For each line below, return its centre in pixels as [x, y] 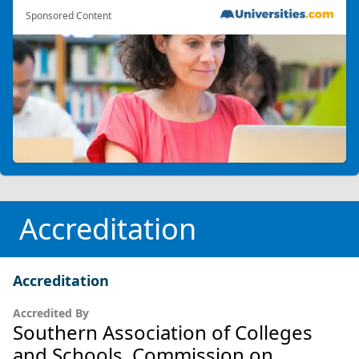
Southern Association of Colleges [163, 332]
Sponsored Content [69, 15]
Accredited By [51, 313]
